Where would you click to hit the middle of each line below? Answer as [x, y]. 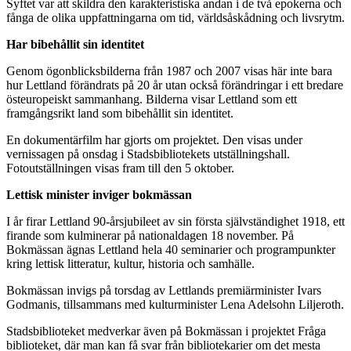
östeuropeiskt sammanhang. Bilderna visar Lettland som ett [152, 99]
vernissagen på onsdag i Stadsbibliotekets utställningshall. [148, 154]
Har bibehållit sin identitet [75, 44]
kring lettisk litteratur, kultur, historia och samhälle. [130, 263]
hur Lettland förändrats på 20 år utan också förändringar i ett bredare [175, 85]
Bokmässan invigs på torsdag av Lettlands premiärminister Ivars [164, 290]
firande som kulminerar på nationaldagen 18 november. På [150, 235]
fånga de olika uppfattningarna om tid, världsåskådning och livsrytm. [175, 17]
